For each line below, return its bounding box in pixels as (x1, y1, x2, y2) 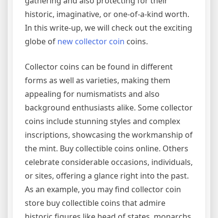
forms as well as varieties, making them (25, 74, 170, 86)
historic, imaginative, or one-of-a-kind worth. (25, 8, 189, 19)
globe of (25, 36, 57, 47)
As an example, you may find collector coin (25, 183, 181, 195)
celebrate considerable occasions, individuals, (25, 156, 193, 167)
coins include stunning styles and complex (25, 115, 180, 127)
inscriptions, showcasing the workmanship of (25, 129, 193, 140)
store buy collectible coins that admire (25, 197, 165, 208)
